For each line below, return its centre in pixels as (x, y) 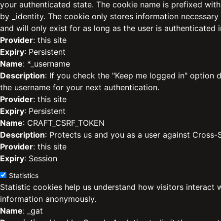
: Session (41, 158)
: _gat (33, 211)
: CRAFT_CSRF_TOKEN (64, 123)
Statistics (24, 175)
